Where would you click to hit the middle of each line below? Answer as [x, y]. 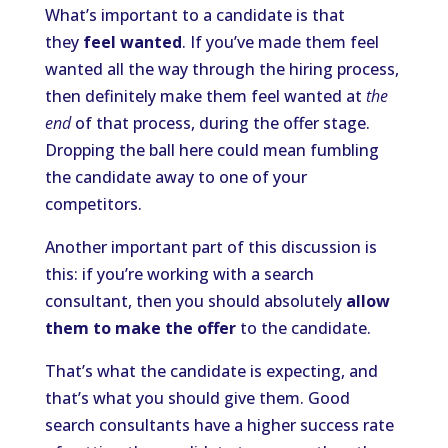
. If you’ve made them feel [280, 42]
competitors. [93, 204]
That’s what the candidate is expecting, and [211, 371]
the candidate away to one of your [175, 177]
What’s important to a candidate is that [194, 15]
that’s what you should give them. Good [197, 398]
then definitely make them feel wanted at [205, 96]
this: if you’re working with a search [179, 274]
